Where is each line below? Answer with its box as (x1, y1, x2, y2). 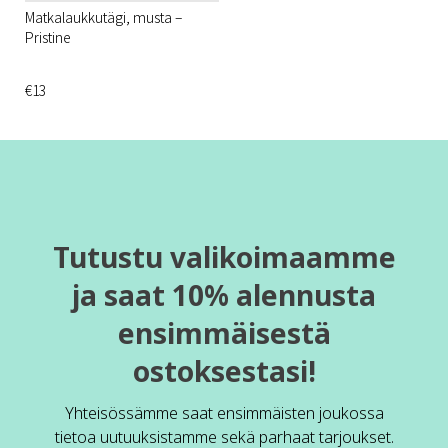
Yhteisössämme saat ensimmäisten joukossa (64, 401, 384, 424)
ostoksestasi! (132, 351, 316, 390)
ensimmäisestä (117, 313, 331, 352)
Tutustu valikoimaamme (52, 237, 396, 276)
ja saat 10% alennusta (72, 275, 376, 314)
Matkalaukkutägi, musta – (25, 6, 182, 27)
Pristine (25, 26, 71, 47)
